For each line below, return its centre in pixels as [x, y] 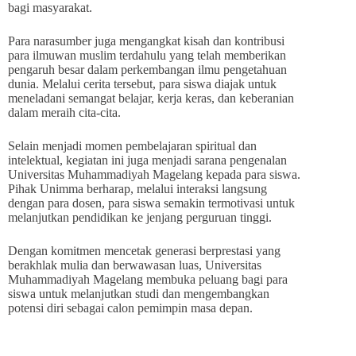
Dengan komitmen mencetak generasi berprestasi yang [144, 250]
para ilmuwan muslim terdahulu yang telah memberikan [147, 55]
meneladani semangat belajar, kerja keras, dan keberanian [151, 98]
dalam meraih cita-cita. [64, 112]
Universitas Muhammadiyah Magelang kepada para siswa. [154, 174]
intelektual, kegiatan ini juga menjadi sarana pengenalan [147, 160]
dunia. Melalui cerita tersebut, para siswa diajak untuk [142, 83]
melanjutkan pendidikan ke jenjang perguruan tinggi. [140, 217]
